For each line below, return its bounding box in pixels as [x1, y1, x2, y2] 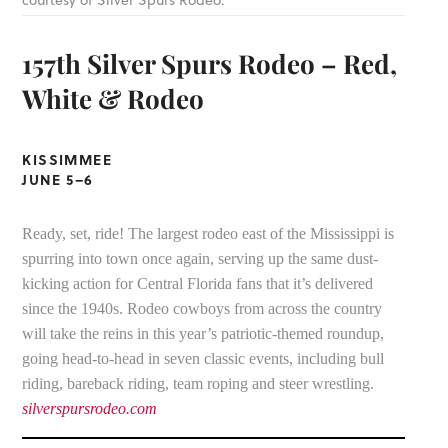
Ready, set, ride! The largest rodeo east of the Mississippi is [22, 225, 395, 243]
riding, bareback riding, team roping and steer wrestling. [22, 375, 375, 393]
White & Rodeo [22, 81, 205, 117]
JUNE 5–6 [22, 168, 94, 189]
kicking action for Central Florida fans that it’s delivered [22, 275, 374, 293]
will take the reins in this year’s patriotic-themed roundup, [22, 325, 385, 343]
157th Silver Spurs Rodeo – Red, [22, 46, 398, 82]
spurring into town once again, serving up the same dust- [22, 250, 379, 268]
